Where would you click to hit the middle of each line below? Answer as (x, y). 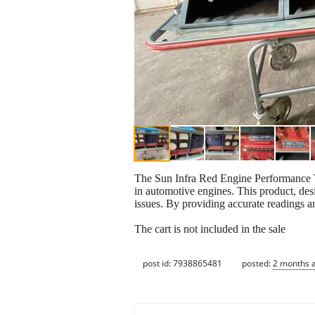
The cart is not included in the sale (210, 229)
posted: (257, 263)
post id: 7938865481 (182, 263)
